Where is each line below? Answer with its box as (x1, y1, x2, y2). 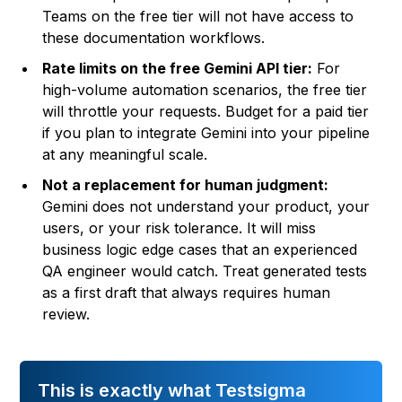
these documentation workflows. (42, 29, 266, 48)
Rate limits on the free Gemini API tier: (42, 59, 313, 78)
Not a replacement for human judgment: (42, 176, 329, 195)
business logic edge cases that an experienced (42, 240, 358, 259)
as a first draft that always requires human (42, 284, 331, 302)
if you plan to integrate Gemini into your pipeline (42, 124, 371, 143)
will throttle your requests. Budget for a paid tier (42, 102, 370, 121)
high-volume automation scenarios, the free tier (42, 81, 368, 100)
